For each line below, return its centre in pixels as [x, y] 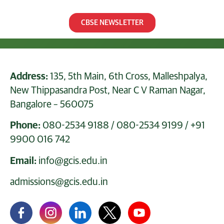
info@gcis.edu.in [73, 161]
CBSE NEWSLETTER [112, 23]
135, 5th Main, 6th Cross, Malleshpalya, [128, 77]
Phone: [25, 126]
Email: [23, 161]
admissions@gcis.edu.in [59, 182]
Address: [29, 77]
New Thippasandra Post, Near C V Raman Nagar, [108, 91]
